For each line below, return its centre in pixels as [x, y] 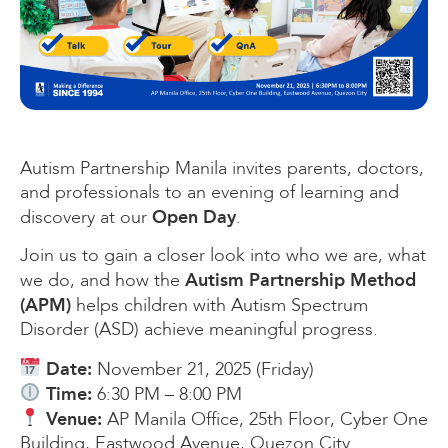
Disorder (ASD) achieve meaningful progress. [199, 330]
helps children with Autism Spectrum [219, 306]
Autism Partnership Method [300, 280]
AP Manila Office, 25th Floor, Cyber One [264, 419]
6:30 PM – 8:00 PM [166, 394]
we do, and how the [102, 281]
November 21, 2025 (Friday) [202, 369]
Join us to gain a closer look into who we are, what [223, 256]
